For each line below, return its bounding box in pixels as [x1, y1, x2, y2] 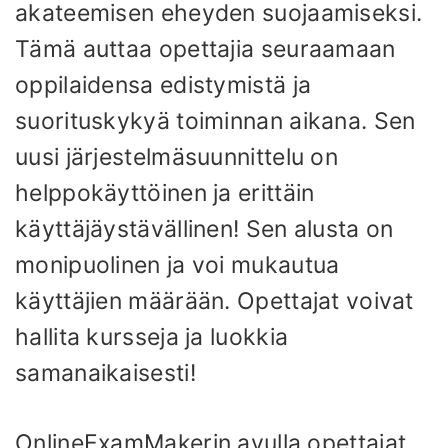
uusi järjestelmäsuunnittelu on [15, 142, 338, 171]
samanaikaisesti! [15, 358, 196, 387]
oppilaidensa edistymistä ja [15, 70, 312, 99]
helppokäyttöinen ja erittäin [15, 178, 315, 207]
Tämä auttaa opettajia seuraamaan [15, 34, 396, 63]
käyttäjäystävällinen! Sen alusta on [15, 214, 394, 243]
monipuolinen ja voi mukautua [15, 250, 340, 279]
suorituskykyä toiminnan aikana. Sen [15, 106, 416, 135]
